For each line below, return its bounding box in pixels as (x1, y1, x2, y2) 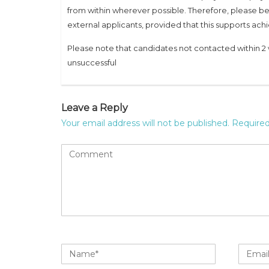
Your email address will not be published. (61, 118, 229, 128)
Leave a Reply (61, 102, 128, 113)
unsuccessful (67, 58, 116, 67)
